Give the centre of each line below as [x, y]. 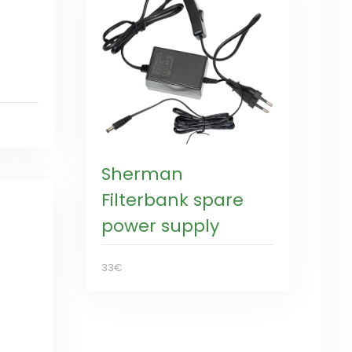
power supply [160, 225]
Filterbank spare [172, 200]
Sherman [142, 174]
